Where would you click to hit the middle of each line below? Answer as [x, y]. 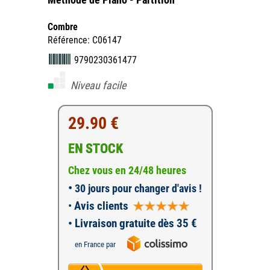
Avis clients [100, 206]
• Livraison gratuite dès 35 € [132, 223]
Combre [63, 27]
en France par [95, 244]
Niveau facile [98, 85]
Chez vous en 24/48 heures [127, 170]
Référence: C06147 [85, 40]
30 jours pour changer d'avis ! [137, 188]
